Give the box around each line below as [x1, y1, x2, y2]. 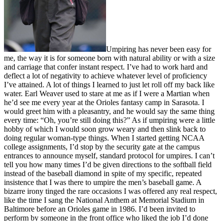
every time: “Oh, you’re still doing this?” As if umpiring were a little [4, 115, 215, 124]
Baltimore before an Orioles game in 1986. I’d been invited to [4, 204, 195, 213]
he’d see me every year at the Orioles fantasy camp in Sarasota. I [4, 98, 204, 107]
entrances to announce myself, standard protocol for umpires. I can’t [4, 151, 215, 160]
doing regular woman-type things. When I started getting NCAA [4, 133, 204, 142]
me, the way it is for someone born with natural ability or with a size [4, 53, 215, 62]
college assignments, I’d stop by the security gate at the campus [4, 142, 200, 151]
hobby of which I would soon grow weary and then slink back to [4, 124, 206, 133]
